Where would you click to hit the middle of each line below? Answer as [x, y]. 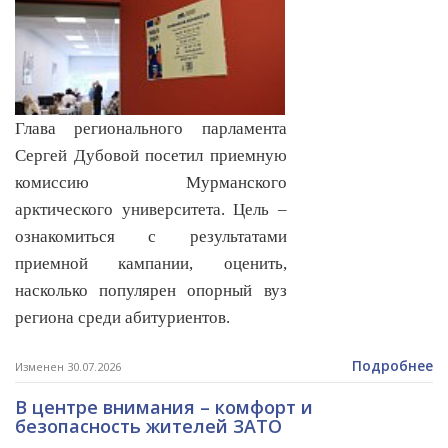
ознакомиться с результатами [151, 237]
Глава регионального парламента [151, 129]
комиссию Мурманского [151, 183]
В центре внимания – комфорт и [164, 407]
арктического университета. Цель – [151, 210]
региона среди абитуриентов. [122, 318]
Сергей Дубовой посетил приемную [151, 156]
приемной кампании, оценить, [151, 264]
